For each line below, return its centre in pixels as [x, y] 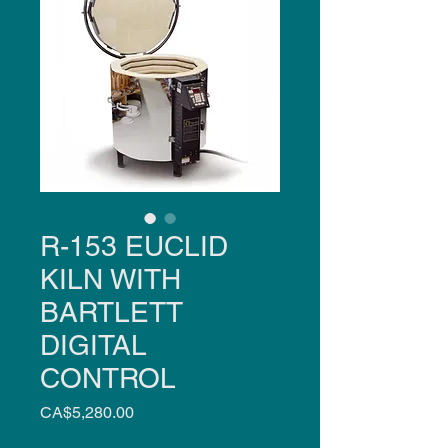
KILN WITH [110, 278]
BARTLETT [111, 311]
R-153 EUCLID [134, 245]
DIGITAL [93, 344]
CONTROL [108, 377]
